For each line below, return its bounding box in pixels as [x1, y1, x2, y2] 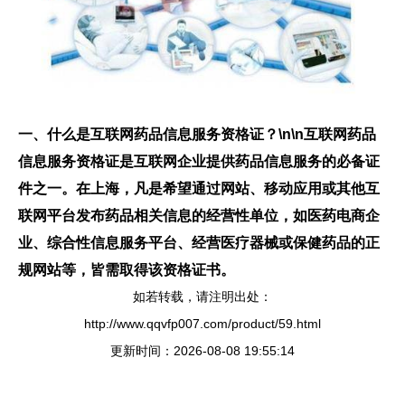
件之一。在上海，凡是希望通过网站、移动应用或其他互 [18, 179, 380, 196]
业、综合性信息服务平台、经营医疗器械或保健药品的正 [18, 233, 380, 250]
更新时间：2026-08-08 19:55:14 [110, 343, 295, 358]
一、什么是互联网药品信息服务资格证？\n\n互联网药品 [18, 125, 376, 142]
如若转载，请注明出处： [133, 288, 272, 304]
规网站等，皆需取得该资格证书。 [18, 260, 235, 278]
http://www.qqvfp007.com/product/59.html [84, 316, 321, 331]
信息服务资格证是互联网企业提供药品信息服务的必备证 [18, 152, 380, 169]
